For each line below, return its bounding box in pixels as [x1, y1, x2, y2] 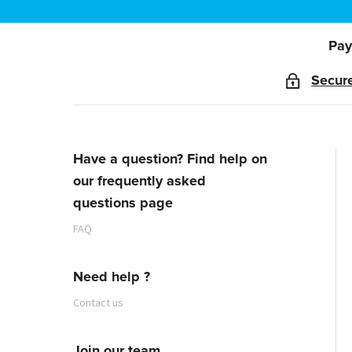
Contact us [73, 295, 123, 310]
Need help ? [73, 269, 150, 284]
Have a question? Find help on [73, 152, 267, 167]
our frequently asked [73, 174, 206, 189]
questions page [73, 196, 173, 211]
